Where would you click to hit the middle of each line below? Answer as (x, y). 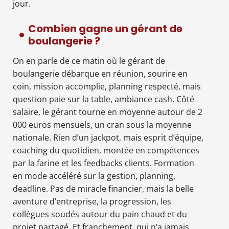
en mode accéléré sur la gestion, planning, (94, 176)
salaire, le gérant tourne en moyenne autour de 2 (108, 112)
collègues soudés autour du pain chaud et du (100, 214)
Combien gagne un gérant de (105, 28)
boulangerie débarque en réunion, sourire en (100, 73)
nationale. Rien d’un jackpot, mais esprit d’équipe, (108, 137)
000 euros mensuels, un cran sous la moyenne (102, 124)
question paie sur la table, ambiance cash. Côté (104, 99)
